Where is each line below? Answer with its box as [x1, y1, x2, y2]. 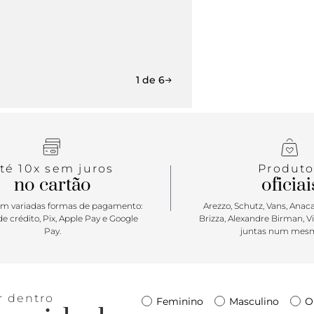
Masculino [229, 294, 279, 308]
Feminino [156, 294, 203, 308]
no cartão [13, 174, 91, 198]
